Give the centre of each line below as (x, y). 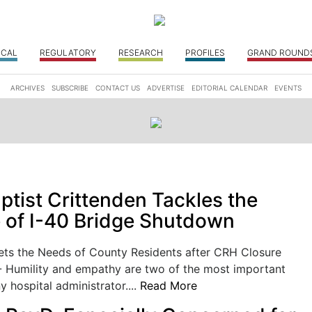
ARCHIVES (28, 88)
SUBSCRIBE (70, 88)
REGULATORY (68, 53)
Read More (168, 286)
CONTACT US (118, 88)
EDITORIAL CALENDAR (229, 88)
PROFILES (205, 53)
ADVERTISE (166, 88)
